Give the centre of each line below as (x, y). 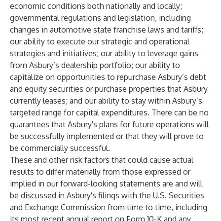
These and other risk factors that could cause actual (102, 160)
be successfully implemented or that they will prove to (107, 136)
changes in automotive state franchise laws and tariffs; (107, 30)
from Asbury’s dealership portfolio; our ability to (95, 65)
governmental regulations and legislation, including (100, 18)
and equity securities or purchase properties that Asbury (109, 89)
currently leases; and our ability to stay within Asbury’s (106, 101)
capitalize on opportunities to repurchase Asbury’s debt (108, 77)
